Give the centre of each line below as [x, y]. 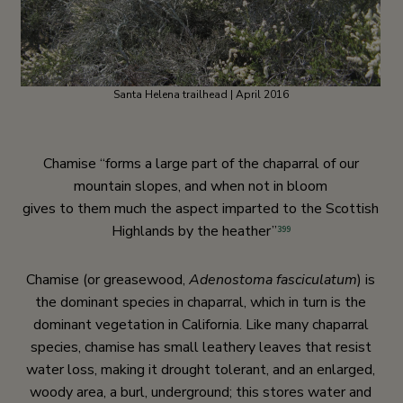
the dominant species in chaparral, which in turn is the [201, 302]
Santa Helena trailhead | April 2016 [201, 94]
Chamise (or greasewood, [107, 280]
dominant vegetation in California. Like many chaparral [201, 325]
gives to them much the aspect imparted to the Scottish [201, 209]
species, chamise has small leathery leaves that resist [201, 347]
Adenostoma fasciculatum [273, 280]
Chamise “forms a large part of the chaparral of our [201, 164]
